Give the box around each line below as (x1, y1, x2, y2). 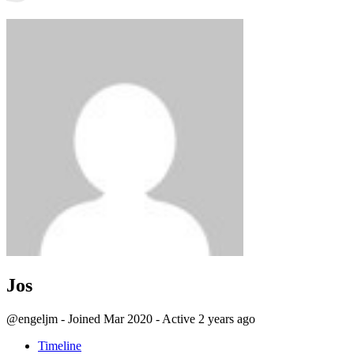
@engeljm (6, 311, 58, 326)
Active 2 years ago (160, 311, 255, 326)
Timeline (38, 338, 81, 352)
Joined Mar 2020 (65, 311, 156, 326)
